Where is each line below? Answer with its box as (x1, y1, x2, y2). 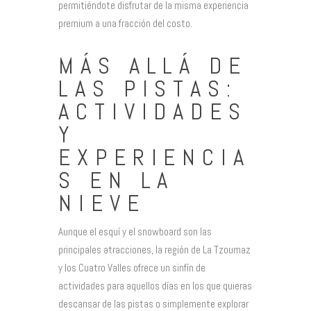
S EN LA (58, 165, 175, 195)
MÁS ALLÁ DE (58, 51, 247, 81)
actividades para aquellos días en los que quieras (58, 279, 252, 293)
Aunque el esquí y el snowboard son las (58, 225, 212, 239)
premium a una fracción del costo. (58, 16, 192, 30)
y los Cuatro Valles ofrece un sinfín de (58, 261, 205, 275)
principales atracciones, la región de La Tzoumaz (58, 243, 251, 257)
